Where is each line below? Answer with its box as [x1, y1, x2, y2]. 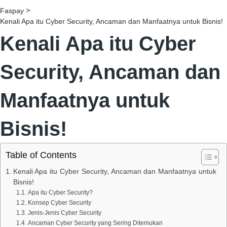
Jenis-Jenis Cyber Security [27, 209, 101, 216]
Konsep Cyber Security [27, 199, 91, 206]
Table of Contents [6, 149, 77, 160]
